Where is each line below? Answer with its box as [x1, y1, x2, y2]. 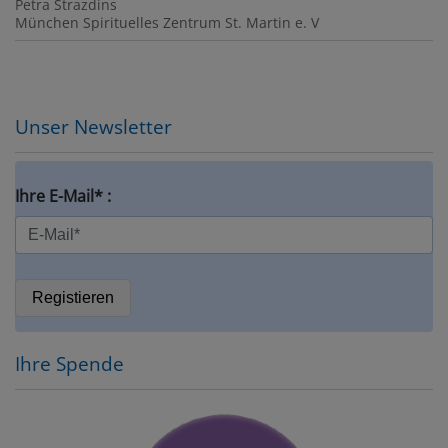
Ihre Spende [15, 350, 124, 378]
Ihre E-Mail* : [15, 185, 111, 208]
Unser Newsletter [15, 113, 172, 141]
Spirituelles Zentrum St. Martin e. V [83, 13, 319, 33]
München [15, 13, 79, 33]
